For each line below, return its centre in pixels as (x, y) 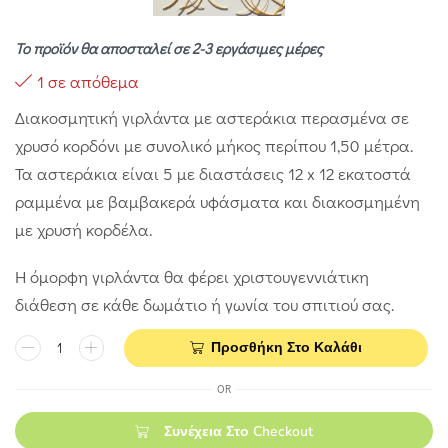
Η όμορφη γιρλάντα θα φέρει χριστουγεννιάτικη (192, 276)
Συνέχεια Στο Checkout (238, 431)
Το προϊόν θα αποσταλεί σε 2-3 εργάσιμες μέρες (169, 48)
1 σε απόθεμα (88, 82)
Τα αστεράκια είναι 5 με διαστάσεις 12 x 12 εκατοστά (213, 174)
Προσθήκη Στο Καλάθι (286, 347)
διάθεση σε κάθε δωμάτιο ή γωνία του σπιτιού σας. (204, 304)
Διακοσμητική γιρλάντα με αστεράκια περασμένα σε (212, 118)
